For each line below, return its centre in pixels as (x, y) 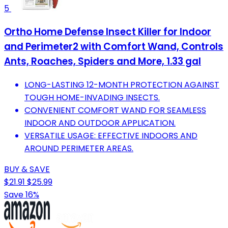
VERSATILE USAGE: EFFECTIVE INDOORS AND (111, 135)
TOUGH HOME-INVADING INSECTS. (92, 97)
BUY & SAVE (27, 169)
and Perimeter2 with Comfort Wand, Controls (114, 46)
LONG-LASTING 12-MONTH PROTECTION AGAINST (122, 84)
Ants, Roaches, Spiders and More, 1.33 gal (103, 61)
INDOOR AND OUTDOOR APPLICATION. (100, 123)
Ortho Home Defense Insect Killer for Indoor (108, 32)
